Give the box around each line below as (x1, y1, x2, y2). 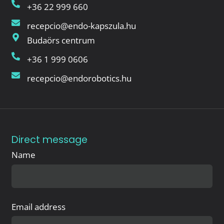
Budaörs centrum (27, 34, 95, 46)
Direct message (11, 132, 87, 146)
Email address (11, 200, 65, 212)
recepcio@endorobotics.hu (27, 72, 132, 84)
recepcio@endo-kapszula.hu (27, 19, 136, 31)
